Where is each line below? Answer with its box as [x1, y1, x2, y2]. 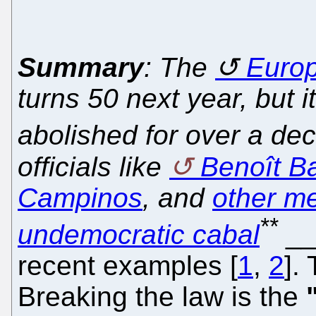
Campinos [18, 182, 142, 213]
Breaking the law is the [18, 281, 306, 312]
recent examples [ [18, 250, 238, 281]
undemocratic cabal [18, 219, 260, 250]
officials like [18, 151, 169, 182]
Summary [18, 51, 144, 83]
